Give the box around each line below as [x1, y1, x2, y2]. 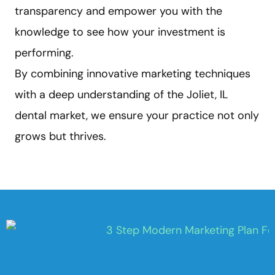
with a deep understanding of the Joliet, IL [15, 87, 228, 102]
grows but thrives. [15, 128, 106, 144]
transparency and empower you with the [15, 3, 222, 18]
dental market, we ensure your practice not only [15, 107, 259, 123]
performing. [15, 45, 74, 60]
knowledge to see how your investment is [15, 24, 225, 39]
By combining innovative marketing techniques [15, 66, 250, 81]
